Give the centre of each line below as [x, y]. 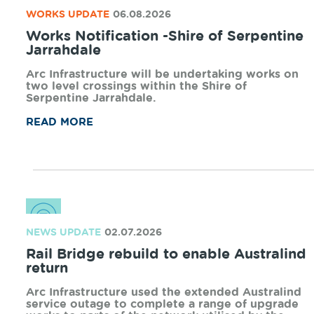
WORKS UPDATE [68, 15]
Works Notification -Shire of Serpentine [165, 36]
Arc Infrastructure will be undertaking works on [162, 74]
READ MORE [60, 122]
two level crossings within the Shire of [136, 86]
